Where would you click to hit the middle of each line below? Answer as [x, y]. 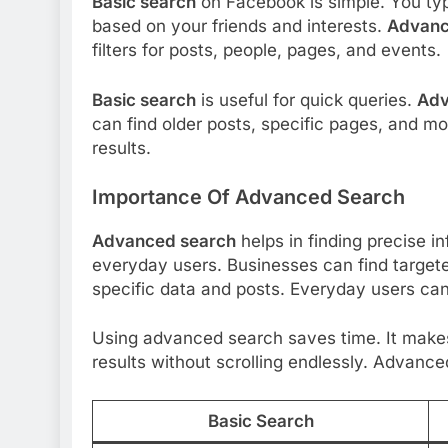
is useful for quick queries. [306, 99]
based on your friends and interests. [239, 26]
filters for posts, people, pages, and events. [266, 50]
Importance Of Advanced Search [248, 197]
